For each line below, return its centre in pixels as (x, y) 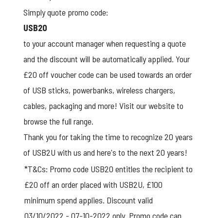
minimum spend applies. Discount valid (89, 200)
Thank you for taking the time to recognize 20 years (108, 136)
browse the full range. (58, 121)
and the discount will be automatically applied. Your (107, 59)
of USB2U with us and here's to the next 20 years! (105, 152)
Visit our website (147, 105)
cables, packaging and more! (71, 105)
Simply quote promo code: (66, 12)
